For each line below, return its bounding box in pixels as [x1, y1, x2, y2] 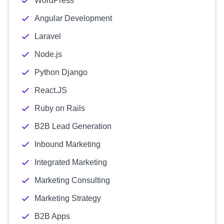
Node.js [34, 50, 62, 58]
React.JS [34, 86, 67, 94]
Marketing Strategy [34, 194, 101, 202]
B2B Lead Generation [34, 122, 111, 130]
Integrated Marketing [34, 158, 107, 166]
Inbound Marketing [34, 140, 100, 148]
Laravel [34, 32, 61, 40]
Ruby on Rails [34, 104, 85, 112]
